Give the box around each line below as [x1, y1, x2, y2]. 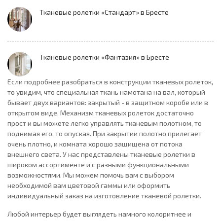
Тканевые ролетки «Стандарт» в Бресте [39, 8, 169, 17]
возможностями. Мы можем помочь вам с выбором [7, 171, 174, 180]
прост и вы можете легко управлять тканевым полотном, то [7, 119, 202, 128]
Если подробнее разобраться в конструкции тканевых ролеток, [7, 77, 213, 86]
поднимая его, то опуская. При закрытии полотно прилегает [7, 129, 202, 138]
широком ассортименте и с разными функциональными [7, 160, 189, 169]
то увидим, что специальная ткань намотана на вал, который [7, 88, 205, 97]
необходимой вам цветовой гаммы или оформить [7, 181, 170, 190]
